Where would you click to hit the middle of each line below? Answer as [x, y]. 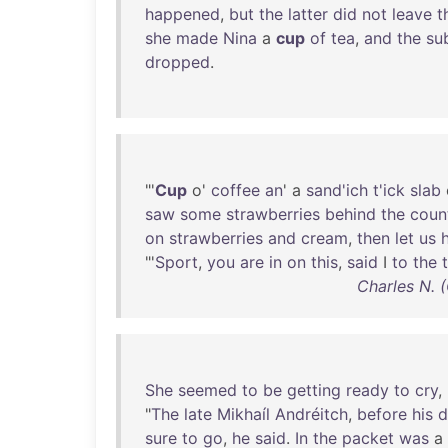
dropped [177, 62]
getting [314, 390]
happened [182, 14]
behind [350, 214]
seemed [207, 390]
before [382, 414]
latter [308, 14]
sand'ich [337, 190]
